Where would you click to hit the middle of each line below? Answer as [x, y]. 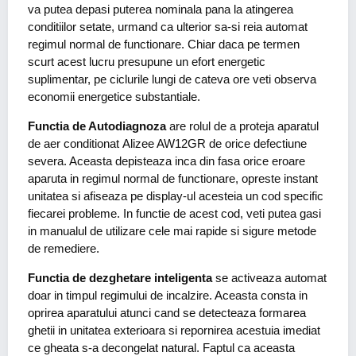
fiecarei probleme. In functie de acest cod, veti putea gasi [174, 214]
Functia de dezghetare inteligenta [120, 278]
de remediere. [64, 249]
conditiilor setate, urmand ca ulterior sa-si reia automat [168, 27]
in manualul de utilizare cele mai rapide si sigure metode [172, 231]
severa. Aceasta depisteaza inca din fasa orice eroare [166, 161]
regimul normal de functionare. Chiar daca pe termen [164, 44]
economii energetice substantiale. [114, 97]
